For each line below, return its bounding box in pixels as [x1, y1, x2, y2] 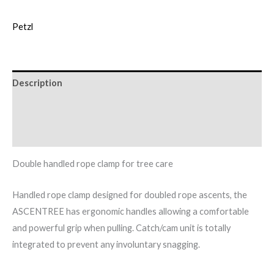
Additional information [12, 103, 110, 114]
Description [12, 78, 62, 89]
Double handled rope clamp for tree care [12, 158, 173, 169]
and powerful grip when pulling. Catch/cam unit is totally [12, 222, 231, 233]
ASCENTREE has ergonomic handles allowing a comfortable [12, 206, 249, 217]
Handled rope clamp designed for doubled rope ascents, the [12, 189, 247, 200]
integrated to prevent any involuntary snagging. [12, 239, 200, 250]
